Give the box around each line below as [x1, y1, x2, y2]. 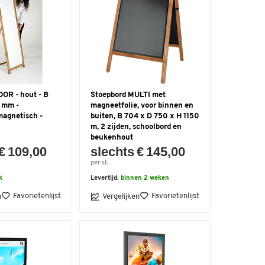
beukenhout [91, 134, 133, 141]
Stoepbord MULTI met [91, 91, 166, 99]
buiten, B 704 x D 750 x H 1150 [91, 112, 199, 120]
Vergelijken [102, 192, 140, 201]
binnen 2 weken [121, 175, 169, 182]
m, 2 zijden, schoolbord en [91, 123, 182, 131]
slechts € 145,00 [91, 144, 186, 159]
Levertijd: [91, 175, 121, 182]
